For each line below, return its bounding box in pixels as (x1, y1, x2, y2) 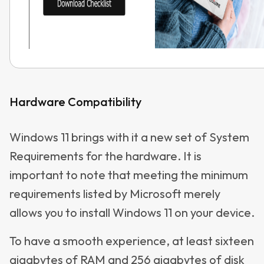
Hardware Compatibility (9, 94, 141, 109)
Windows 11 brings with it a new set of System (9, 130, 249, 144)
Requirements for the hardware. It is (9, 148, 202, 163)
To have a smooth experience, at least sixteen (9, 233, 254, 248)
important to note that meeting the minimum (9, 167, 248, 182)
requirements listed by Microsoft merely (9, 186, 220, 201)
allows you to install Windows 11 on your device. (9, 205, 255, 220)
